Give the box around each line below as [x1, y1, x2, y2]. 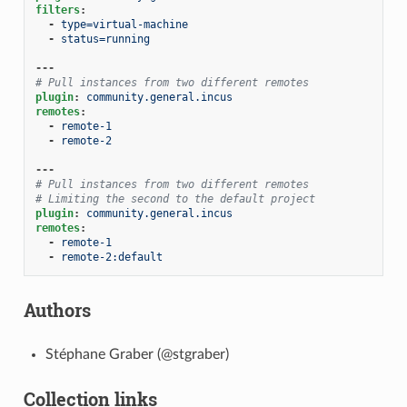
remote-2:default [60, 250, 163, 263]
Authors [23, 297, 91, 322]
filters [35, 3, 80, 16]
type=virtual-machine [60, 17, 188, 31]
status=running [60, 32, 150, 45]
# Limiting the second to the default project [35, 192, 315, 205]
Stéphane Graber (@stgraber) [45, 346, 229, 362]
